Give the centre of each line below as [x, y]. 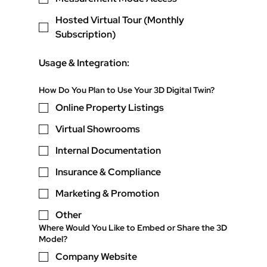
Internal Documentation [108, 151]
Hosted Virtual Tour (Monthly [120, 20]
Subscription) [86, 35]
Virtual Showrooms [98, 129]
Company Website [97, 257]
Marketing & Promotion [108, 194]
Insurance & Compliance [108, 172]
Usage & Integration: [84, 63]
